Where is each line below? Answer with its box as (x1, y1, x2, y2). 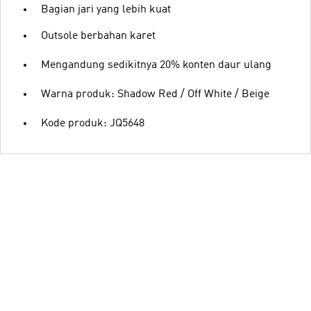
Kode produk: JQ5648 (41, 117, 144, 129)
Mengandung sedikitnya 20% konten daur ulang (41, 59, 271, 71)
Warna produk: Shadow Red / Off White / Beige (41, 88, 269, 100)
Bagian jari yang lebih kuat (41, 3, 171, 15)
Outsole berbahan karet (41, 30, 155, 42)
